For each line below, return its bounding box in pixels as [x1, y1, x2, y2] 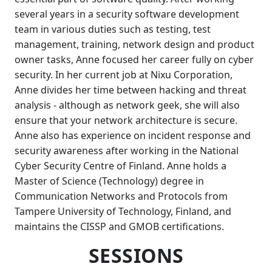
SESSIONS [88, 242, 184, 268]
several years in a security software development [15, 7, 239, 21]
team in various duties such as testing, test [15, 22, 211, 36]
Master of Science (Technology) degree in [15, 174, 204, 188]
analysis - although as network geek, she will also [15, 98, 240, 112]
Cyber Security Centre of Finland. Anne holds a [15, 159, 226, 172]
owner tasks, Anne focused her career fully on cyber [15, 53, 254, 66]
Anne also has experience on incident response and [15, 129, 251, 142]
